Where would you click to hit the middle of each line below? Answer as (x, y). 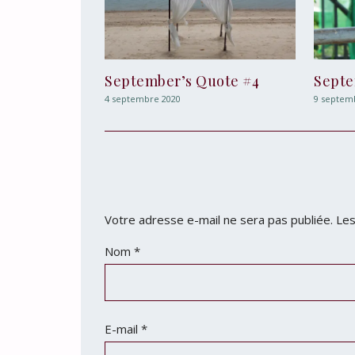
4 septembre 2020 (143, 99)
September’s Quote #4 (182, 81)
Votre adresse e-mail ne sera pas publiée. (219, 220)
